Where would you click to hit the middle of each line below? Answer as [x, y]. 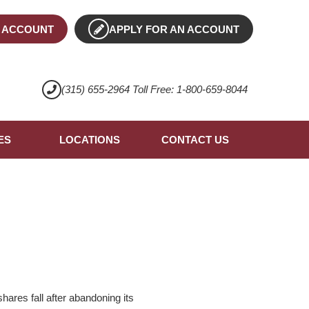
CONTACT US [195, 140]
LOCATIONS [89, 140]
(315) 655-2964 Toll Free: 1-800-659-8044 [154, 90]
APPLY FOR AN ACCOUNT [175, 30]
